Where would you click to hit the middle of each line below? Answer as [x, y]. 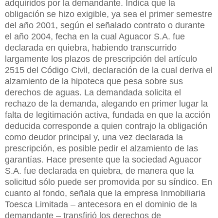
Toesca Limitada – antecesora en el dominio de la [101, 204]
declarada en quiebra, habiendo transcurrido [91, 47]
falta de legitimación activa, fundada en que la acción [108, 115]
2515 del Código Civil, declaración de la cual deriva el [109, 70]
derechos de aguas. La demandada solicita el [93, 92]
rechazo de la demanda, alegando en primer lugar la [106, 103]
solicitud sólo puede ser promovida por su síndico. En [109, 182]
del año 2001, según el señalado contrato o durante [105, 25]
